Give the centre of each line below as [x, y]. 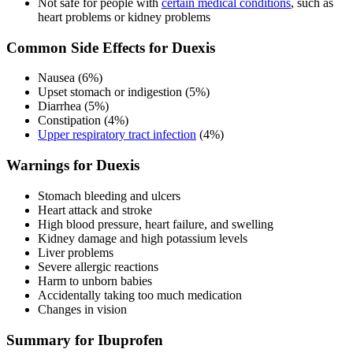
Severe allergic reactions [98, 266]
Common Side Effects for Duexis [111, 47]
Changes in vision [82, 309]
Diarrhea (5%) [73, 106]
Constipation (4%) [83, 121]
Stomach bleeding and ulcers [109, 195]
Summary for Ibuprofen [85, 340]
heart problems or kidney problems [124, 17]
